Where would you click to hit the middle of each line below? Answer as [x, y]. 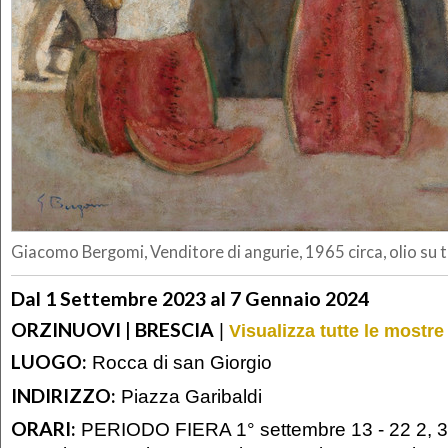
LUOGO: [49, 362]
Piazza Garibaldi [189, 395]
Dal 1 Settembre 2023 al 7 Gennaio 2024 [190, 298]
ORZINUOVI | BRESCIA [112, 329]
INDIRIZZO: [63, 395]
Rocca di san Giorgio [179, 362]
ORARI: [43, 429]
